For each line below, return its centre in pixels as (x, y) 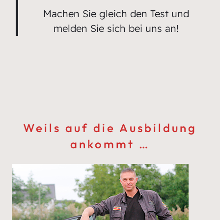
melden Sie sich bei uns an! (116, 28)
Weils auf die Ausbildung (110, 128)
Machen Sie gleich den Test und (116, 14)
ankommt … (110, 144)
